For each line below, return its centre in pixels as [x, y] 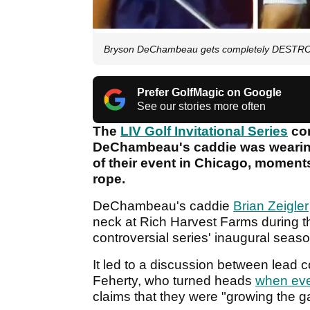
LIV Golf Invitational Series [204, 131]
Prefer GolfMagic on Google [209, 93]
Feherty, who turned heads [174, 281]
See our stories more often [201, 107]
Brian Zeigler [271, 206]
